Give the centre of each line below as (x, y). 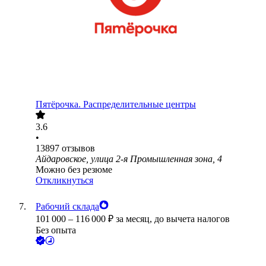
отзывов (78, 148)
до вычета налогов (192, 219)
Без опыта (56, 230)
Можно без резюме (74, 170)
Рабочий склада (67, 207)
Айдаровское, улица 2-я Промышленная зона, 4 (129, 159)
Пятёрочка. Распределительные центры (116, 104)
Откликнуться (64, 180)
